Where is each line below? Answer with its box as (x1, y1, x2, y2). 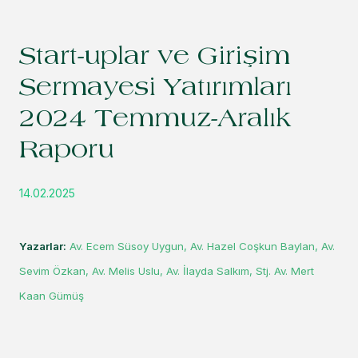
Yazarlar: (19, 240, 66, 253)
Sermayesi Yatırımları (19, 77, 292, 102)
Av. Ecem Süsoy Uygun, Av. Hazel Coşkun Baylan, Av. (70, 240, 335, 253)
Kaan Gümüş (19, 289, 84, 303)
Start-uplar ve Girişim (19, 46, 290, 71)
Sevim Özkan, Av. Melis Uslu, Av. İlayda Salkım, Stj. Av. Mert (19, 265, 314, 278)
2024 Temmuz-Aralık (19, 108, 291, 133)
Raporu (19, 139, 114, 165)
